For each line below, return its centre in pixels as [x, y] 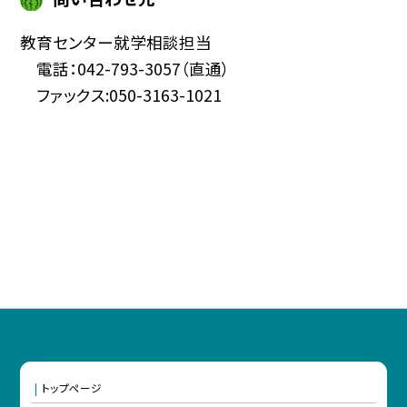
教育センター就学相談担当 [116, 42]
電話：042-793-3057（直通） [125, 68]
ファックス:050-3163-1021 [121, 94]
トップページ [71, 387]
